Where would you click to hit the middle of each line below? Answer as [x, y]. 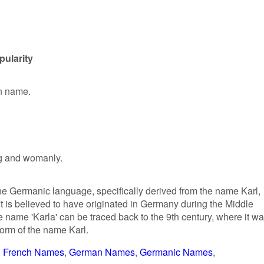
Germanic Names [176, 252]
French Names [34, 252]
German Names [102, 252]
